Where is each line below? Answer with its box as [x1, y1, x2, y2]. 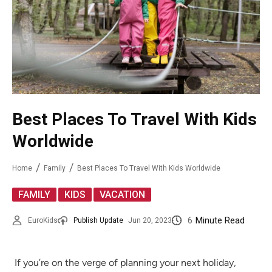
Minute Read [195, 215, 245, 226]
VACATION [100, 189, 145, 201]
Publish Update [73, 216, 123, 225]
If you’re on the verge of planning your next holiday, [12, 257, 236, 269]
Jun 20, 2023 [128, 216, 172, 225]
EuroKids [28, 216, 58, 225]
